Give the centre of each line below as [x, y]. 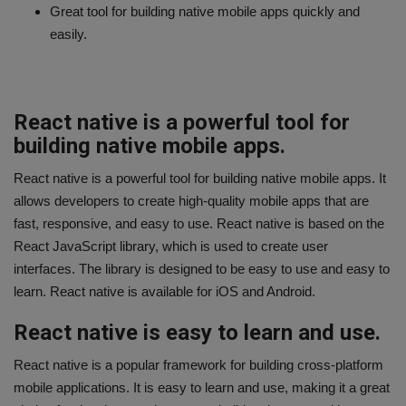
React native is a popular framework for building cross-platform [198, 364]
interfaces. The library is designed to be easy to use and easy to [202, 268]
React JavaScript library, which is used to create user [171, 246]
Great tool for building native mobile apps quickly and [205, 11]
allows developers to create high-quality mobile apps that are [191, 200]
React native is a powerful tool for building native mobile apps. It [200, 178]
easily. [68, 34]
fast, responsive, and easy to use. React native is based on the [199, 223]
